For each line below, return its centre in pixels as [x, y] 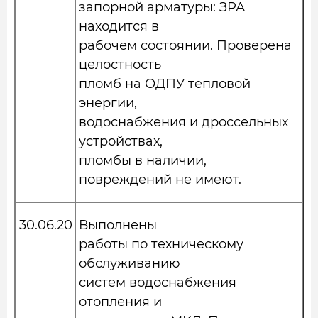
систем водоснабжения [158, 283]
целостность [120, 65]
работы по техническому [161, 244]
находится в [119, 26]
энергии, [108, 103]
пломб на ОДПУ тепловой [165, 84]
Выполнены [118, 225]
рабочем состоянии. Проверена [185, 45]
